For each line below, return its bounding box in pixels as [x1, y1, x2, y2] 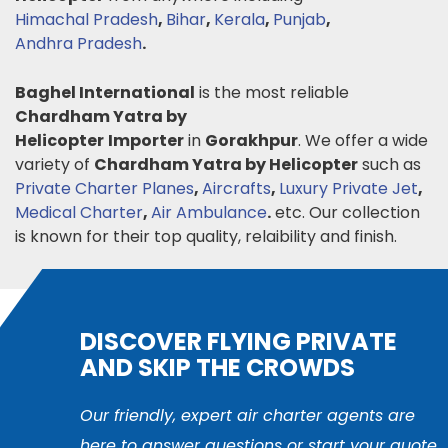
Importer [108, 128, 184, 152]
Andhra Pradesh [15, 31, 142, 55]
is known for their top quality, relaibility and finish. [15, 224, 397, 248]
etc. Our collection [271, 200, 420, 224]
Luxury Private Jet [279, 176, 418, 200]
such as [358, 152, 425, 176]
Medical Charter [15, 200, 143, 224]
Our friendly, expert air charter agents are [80, 403, 415, 427]
